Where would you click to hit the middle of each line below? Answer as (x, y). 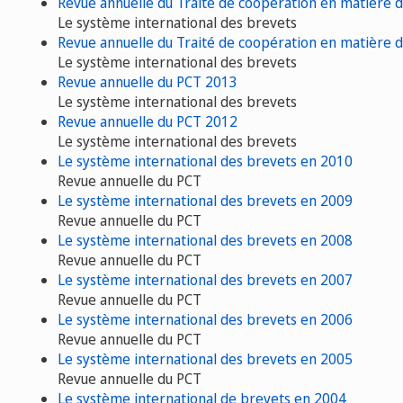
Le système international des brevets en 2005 (205, 358)
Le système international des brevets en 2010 (205, 161)
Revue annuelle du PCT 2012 (148, 121)
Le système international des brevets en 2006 (205, 319)
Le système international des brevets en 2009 (205, 200)
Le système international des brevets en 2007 (205, 279)
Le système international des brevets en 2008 (205, 240)
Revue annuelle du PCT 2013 (148, 81)
